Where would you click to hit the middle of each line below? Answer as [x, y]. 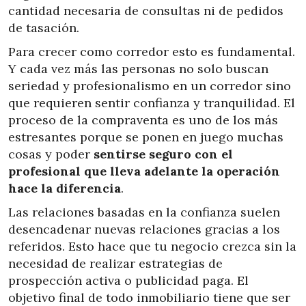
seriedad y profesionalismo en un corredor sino [150, 86]
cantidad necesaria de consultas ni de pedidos [146, 11]
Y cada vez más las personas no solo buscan [138, 69]
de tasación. [44, 28]
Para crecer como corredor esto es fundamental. [152, 52]
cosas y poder [51, 154]
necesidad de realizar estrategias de [115, 264]
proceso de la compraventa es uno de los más [143, 120]
